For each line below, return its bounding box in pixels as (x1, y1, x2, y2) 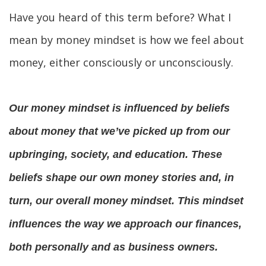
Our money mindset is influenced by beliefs (9, 102, 230, 114)
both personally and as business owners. (9, 241, 218, 253)
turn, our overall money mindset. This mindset (9, 195, 243, 207)
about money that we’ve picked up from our (9, 125, 230, 137)
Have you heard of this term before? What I (9, 10, 231, 24)
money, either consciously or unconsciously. (9, 55, 233, 69)
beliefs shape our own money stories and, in (9, 172, 234, 183)
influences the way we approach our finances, (9, 218, 242, 230)
